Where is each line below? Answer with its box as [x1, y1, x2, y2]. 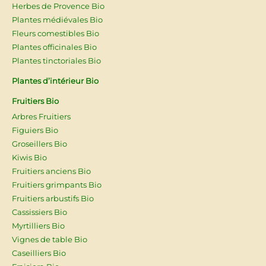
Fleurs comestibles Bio [12, 28, 99, 38]
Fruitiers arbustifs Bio [12, 193, 94, 203]
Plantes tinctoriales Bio [12, 55, 101, 65]
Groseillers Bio [12, 138, 67, 148]
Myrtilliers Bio [12, 220, 65, 230]
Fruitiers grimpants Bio [12, 179, 102, 189]
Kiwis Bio [12, 152, 47, 162]
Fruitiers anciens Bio [12, 166, 91, 176]
